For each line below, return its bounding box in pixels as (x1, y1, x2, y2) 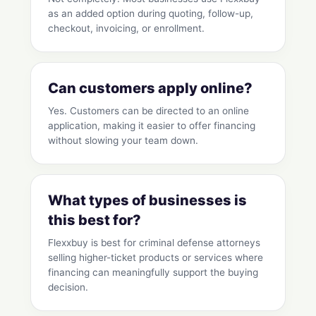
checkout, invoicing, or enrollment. (48, 23, 205, 35)
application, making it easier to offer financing (48, 120, 255, 132)
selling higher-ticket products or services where (48, 252, 263, 264)
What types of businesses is (48, 192, 247, 209)
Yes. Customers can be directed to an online (48, 105, 249, 117)
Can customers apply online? (48, 80, 253, 97)
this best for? (48, 212, 141, 229)
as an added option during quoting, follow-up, (48, 8, 253, 20)
